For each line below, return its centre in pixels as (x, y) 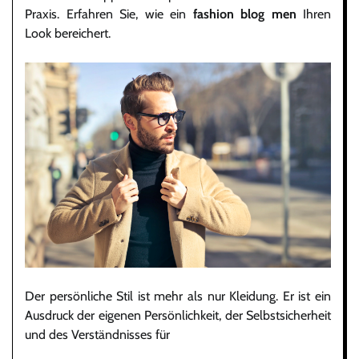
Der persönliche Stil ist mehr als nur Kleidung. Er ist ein (178, 296)
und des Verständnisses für (97, 334)
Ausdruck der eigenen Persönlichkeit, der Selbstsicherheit (178, 315)
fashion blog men (244, 14)
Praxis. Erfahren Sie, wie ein (109, 14)
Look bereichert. (68, 34)
